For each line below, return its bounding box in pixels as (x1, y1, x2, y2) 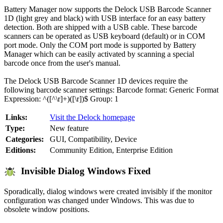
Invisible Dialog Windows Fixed (16, 165, 151, 176)
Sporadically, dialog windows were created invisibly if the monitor (4, 187, 212, 196)
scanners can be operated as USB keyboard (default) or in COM (4, 32, 205, 41)
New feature (50, 124, 89, 133)
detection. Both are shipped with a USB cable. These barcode (4, 23, 197, 32)
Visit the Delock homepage (50, 113, 135, 122)
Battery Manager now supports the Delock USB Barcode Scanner (4, 5, 211, 14)
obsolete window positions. (4, 205, 90, 214)
